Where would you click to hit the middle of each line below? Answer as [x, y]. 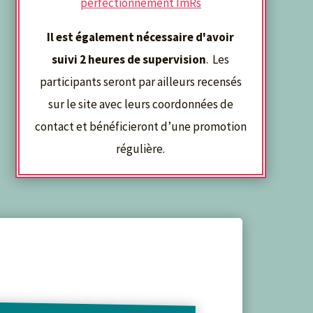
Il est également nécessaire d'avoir [141, 37]
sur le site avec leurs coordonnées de [140, 104]
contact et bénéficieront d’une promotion [140, 127]
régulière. [141, 149]
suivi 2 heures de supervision [129, 60]
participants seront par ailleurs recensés [140, 82]
